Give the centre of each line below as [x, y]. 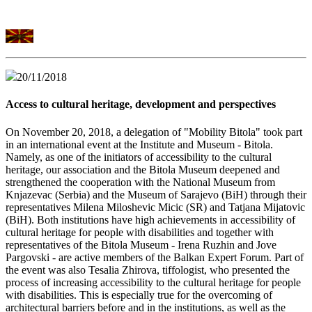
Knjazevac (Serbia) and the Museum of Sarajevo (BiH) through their [156, 194]
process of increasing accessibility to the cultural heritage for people [153, 282]
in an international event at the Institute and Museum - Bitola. [139, 144]
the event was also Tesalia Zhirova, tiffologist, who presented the [148, 270]
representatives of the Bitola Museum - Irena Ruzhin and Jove [141, 244]
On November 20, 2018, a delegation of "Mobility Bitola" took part [154, 132]
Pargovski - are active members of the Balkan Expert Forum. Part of [155, 257]
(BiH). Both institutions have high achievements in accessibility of [150, 219]
